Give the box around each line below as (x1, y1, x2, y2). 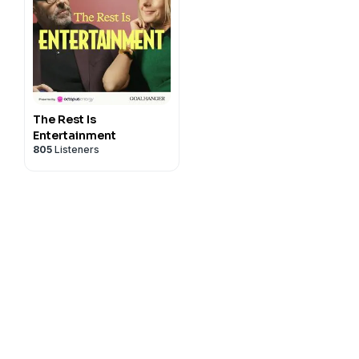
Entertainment (33, 128, 116, 143)
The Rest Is (33, 112, 96, 127)
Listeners (52, 143, 99, 155)
